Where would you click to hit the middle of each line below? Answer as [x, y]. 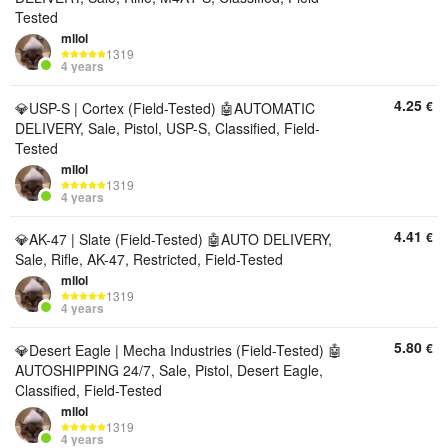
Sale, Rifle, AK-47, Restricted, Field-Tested [149, 259]
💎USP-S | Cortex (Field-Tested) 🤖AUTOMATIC [165, 108]
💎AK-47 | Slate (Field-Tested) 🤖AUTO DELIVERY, [173, 239]
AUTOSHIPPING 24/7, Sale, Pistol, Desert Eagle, [169, 370]
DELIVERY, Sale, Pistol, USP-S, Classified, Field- [167, 128]
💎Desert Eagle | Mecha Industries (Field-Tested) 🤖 [178, 350]
